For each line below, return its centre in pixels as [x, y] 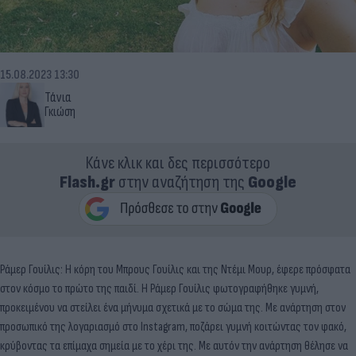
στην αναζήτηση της [182, 182]
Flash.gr [87, 182]
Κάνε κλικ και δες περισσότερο [178, 163]
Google [272, 182]
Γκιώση [60, 112]
